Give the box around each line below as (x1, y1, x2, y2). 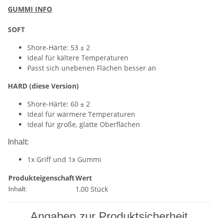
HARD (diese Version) (8, 81, 79, 91)
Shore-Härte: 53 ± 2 (27, 43, 90, 52)
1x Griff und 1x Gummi (27, 155, 101, 164)
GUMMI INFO (8, 4, 52, 14)
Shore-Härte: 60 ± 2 (27, 99, 90, 109)
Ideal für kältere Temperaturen (27, 53, 128, 62)
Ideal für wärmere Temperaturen (27, 109, 135, 119)
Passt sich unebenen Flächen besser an (27, 63, 156, 73)
